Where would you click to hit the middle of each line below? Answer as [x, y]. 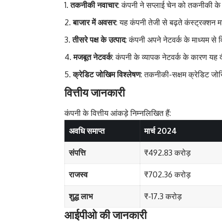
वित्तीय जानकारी [95, 92]
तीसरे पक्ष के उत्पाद [99, 40]
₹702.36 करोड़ [167, 174]
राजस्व [78, 174]
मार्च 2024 [161, 131]
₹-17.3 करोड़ [163, 196]
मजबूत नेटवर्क [93, 57]
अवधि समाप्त [87, 131]
